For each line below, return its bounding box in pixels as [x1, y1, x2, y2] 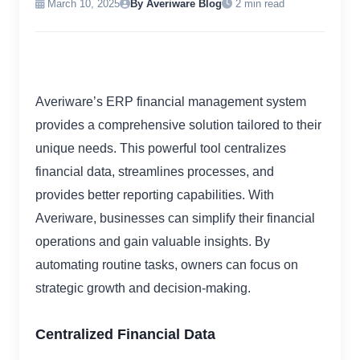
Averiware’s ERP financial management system [35, 95, 306, 109]
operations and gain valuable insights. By [35, 235, 270, 249]
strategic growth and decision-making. [35, 281, 254, 296]
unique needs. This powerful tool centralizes [35, 141, 286, 156]
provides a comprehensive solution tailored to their [35, 118, 321, 133]
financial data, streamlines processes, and [35, 165, 274, 179]
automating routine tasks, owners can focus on [35, 258, 298, 272]
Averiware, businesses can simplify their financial [35, 211, 315, 226]
